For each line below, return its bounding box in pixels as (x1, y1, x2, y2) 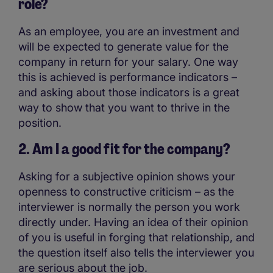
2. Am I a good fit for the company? (18, 140, 234, 159)
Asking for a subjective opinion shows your (18, 170, 235, 183)
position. (18, 116, 68, 129)
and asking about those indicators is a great (18, 85, 239, 99)
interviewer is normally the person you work (18, 200, 240, 214)
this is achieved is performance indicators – (18, 70, 237, 83)
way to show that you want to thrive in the (18, 101, 230, 114)
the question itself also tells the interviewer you (18, 246, 254, 260)
